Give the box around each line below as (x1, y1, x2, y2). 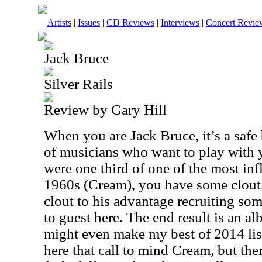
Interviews (161, 18, 199, 27)
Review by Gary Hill (44, 102, 167, 118)
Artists (47, 18, 71, 27)
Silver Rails (44, 76, 113, 92)
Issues (78, 18, 100, 27)
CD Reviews (106, 18, 154, 27)
